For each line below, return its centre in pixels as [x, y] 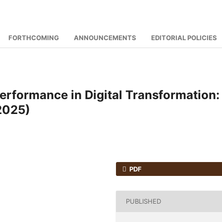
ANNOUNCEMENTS [105, 37]
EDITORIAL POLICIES [184, 37]
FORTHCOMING [34, 37]
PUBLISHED [144, 201]
